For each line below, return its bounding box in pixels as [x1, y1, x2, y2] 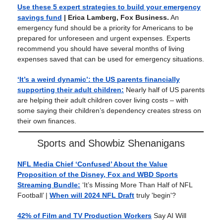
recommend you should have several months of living [17, 45, 184, 53]
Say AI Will [154, 212, 186, 220]
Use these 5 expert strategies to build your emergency [17, 3, 201, 11]
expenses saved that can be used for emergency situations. [17, 55, 204, 63]
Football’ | [17, 191, 50, 199]
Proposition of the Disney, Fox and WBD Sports [17, 170, 178, 178]
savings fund [17, 13, 62, 21]
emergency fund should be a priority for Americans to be [17, 24, 193, 32]
